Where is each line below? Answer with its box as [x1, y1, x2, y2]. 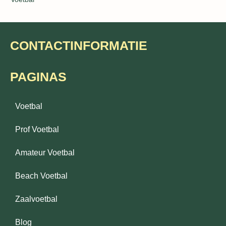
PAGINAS [10, 70, 67, 84]
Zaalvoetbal [15, 195, 58, 204]
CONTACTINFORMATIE [10, 38, 147, 53]
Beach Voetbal [15, 172, 68, 181]
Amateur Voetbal [15, 148, 75, 157]
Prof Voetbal [15, 125, 59, 134]
